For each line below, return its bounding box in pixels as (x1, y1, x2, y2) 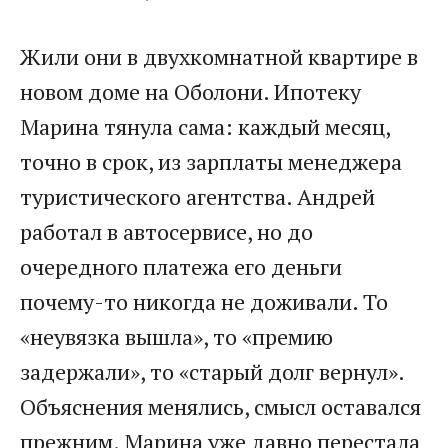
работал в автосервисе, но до (20, 216, 313, 246)
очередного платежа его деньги (20, 251, 342, 281)
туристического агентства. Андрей (20, 181, 375, 211)
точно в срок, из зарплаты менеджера (20, 146, 402, 176)
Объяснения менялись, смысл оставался (20, 391, 421, 421)
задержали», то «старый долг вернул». (20, 356, 404, 386)
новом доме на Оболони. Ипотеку (20, 76, 361, 106)
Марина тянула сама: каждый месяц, (20, 111, 390, 141)
